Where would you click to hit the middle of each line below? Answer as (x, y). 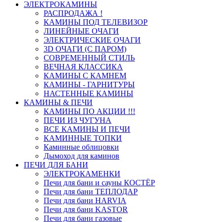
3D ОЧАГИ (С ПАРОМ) (85, 49)
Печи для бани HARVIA (85, 201)
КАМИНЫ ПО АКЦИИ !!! (89, 111)
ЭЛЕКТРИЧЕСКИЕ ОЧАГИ (92, 40)
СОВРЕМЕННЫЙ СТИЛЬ (89, 58)
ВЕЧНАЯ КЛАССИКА (83, 67)
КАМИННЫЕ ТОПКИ (83, 138)
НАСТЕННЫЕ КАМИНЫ (88, 94)
